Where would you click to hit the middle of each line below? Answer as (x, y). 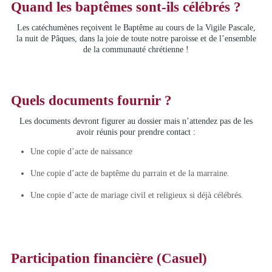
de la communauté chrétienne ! (136, 50)
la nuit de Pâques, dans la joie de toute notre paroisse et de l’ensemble (136, 39)
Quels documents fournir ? (91, 100)
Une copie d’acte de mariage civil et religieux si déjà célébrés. (137, 195)
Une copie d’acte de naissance (81, 152)
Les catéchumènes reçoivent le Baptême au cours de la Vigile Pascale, (136, 28)
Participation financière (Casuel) (109, 258)
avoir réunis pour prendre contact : (136, 132)
